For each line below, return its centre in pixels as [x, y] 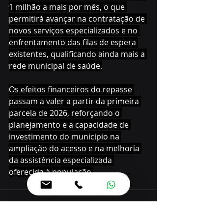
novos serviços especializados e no [74, 31]
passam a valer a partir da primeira [75, 101]
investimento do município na [65, 137]
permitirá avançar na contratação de [78, 19]
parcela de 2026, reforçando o [65, 113]
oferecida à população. [51, 172]
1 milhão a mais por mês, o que [68, 7]
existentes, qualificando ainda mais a [78, 54]
